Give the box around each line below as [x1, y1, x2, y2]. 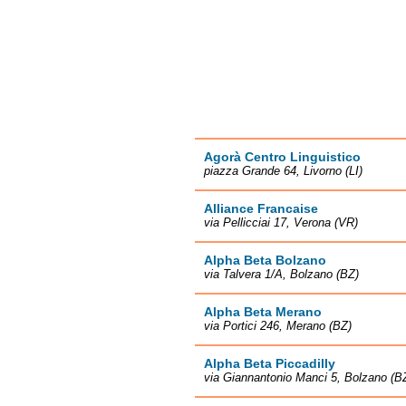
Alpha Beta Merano [204, 304, 322, 319]
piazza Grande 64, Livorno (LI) [204, 164, 362, 178]
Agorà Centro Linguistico [204, 150, 361, 164]
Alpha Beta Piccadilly [204, 356, 335, 371]
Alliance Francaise [204, 201, 318, 216]
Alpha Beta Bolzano [204, 253, 326, 267]
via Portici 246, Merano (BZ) [204, 319, 352, 333]
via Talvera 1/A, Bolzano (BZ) [204, 267, 359, 281]
